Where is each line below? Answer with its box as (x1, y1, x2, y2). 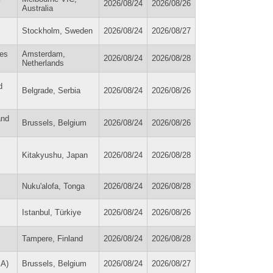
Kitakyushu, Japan (22, 150, 88, 160)
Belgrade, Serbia (22, 85, 80, 95)
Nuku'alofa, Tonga (22, 181, 85, 191)
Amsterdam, (22, 49, 65, 58)
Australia (22, 3, 53, 13)
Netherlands (22, 58, 64, 68)
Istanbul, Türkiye (22, 207, 81, 217)
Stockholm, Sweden (22, 26, 93, 35)
